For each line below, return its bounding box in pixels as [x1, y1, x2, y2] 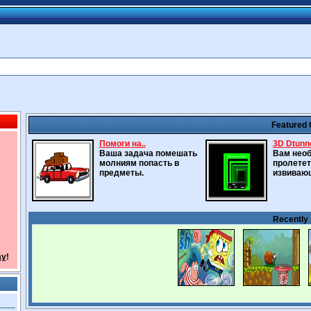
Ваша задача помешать [99, 149, 197, 158]
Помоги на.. [99, 139, 146, 149]
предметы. [99, 168, 144, 178]
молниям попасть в [99, 158, 179, 168]
